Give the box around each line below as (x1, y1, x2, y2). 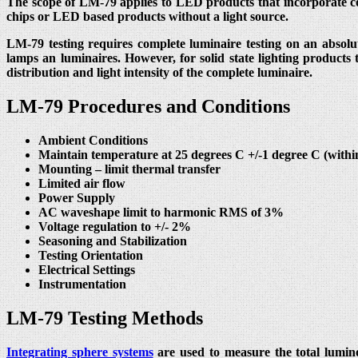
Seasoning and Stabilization (38, 234, 187, 249)
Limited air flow (38, 177, 125, 191)
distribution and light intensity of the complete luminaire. (6, 66, 312, 80)
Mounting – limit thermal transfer (38, 162, 221, 177)
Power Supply (38, 191, 115, 205)
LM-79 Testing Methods (6, 308, 203, 328)
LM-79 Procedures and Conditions (6, 96, 290, 117)
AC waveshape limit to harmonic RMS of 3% (38, 205, 284, 220)
